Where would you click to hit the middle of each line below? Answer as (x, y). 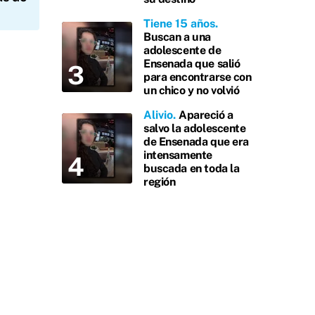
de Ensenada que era (197, 142)
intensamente (178, 155)
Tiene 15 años (179, 24)
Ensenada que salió (192, 64)
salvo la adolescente (195, 128)
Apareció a (206, 115)
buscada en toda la (192, 168)
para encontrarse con (198, 77)
